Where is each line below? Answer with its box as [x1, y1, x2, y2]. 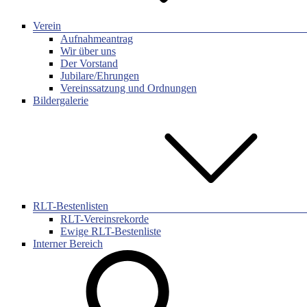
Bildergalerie [33, 95, 88, 106]
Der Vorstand [60, 58, 118, 69]
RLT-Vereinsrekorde [60, 213, 149, 225]
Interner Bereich [33, 238, 103, 249]
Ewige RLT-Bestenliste [60, 225, 161, 237]
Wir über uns [60, 45, 116, 57]
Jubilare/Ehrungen [60, 70, 139, 82]
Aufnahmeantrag [60, 33, 133, 45]
